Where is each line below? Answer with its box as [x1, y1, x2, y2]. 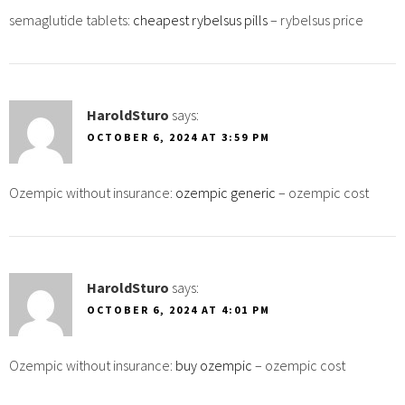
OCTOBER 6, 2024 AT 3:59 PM [87, 129, 270, 144]
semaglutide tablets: [9, 10, 133, 29]
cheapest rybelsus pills [133, 10, 268, 29]
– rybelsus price [268, 10, 363, 29]
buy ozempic [175, 355, 252, 374]
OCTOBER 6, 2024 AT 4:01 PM [87, 302, 270, 316]
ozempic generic [175, 183, 276, 202]
